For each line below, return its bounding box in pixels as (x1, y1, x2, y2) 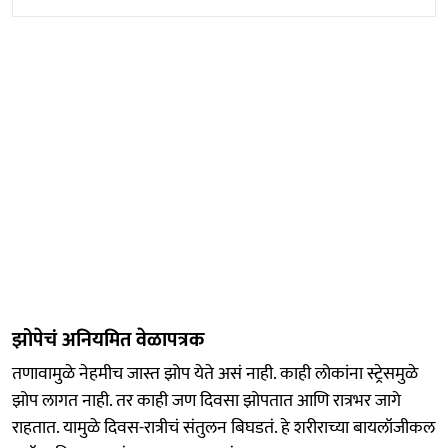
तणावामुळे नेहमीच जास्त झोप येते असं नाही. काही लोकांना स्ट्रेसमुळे (12, 359, 418, 390)
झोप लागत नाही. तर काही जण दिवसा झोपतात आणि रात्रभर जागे (12, 386, 401, 417)
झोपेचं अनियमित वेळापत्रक (12, 323, 204, 358)
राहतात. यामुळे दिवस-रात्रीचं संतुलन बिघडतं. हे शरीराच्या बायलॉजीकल (12, 413, 435, 444)
